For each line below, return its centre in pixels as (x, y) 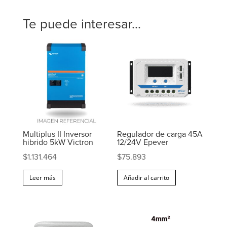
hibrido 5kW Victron (58, 143)
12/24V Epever (143, 143)
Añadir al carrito (147, 177)
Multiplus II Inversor (57, 135)
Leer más (42, 177)
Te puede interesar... (82, 25)
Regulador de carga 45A (160, 135)
